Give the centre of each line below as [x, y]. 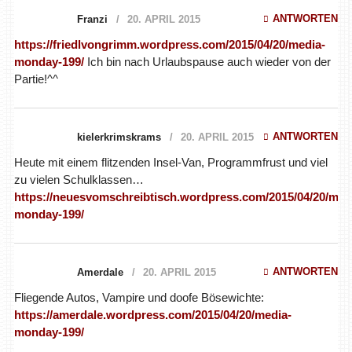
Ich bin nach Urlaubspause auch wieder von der [207, 61]
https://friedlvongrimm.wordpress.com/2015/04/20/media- [169, 44]
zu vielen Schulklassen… [79, 179]
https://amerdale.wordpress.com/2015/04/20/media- [152, 314]
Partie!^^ [36, 79]
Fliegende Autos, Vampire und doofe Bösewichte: [139, 297]
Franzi [92, 19]
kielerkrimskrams [119, 137]
